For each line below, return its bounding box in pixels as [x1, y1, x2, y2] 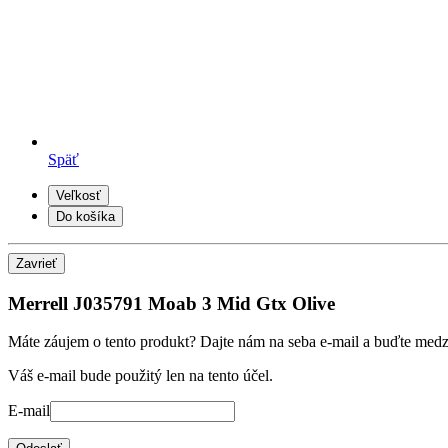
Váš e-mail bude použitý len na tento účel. [8, 367, 273, 385]
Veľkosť [56, 187, 101, 203]
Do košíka [56, 208, 115, 224]
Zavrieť [16, 255, 57, 271]
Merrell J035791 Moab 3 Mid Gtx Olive [8, 292, 335, 314]
